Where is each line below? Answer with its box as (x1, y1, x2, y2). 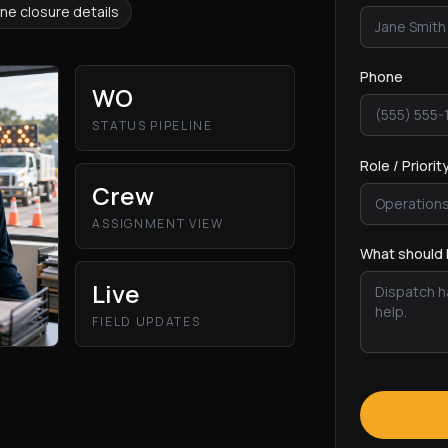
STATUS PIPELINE (92, 117, 213, 134)
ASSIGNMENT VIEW (92, 215, 224, 232)
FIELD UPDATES (92, 313, 201, 330)
